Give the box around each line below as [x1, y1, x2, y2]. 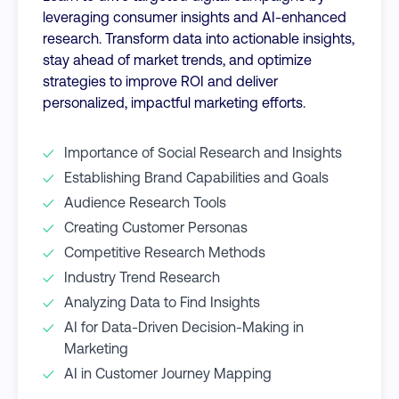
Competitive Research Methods [64, 242, 265, 260]
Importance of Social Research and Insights [64, 142, 342, 160]
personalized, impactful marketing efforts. [43, 93, 305, 110]
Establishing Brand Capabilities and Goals [64, 167, 329, 185]
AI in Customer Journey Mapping [64, 363, 272, 381]
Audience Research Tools [64, 192, 226, 210]
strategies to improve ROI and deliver [43, 71, 278, 89]
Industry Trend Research [64, 267, 220, 285]
